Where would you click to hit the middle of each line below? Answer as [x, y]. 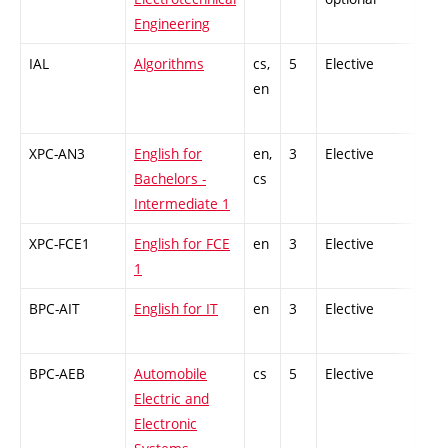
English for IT [176, 309]
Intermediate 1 [182, 204]
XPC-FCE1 [59, 244]
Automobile [170, 374]
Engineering [172, 24]
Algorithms [169, 64]
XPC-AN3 [57, 154]
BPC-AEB [57, 374]
